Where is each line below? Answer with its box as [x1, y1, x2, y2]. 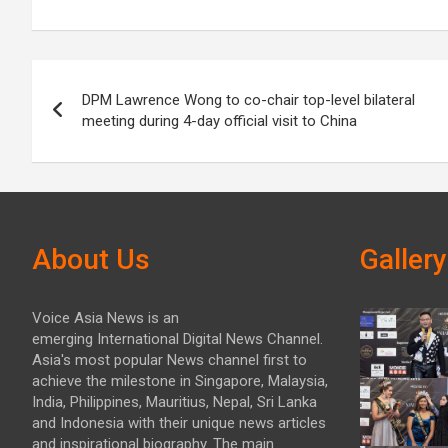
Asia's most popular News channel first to [32, 350, 307, 369]
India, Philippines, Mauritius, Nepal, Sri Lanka [32, 392, 317, 411]
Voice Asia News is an [32, 308, 179, 327]
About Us [32, 242, 150, 276]
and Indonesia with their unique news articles [32, 413, 326, 432]
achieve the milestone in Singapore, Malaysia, [32, 371, 328, 390]
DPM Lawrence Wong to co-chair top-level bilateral [82, 90, 415, 109]
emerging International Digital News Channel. [32, 329, 323, 348]
